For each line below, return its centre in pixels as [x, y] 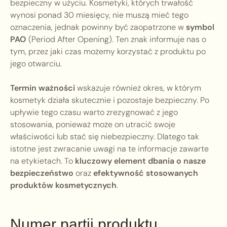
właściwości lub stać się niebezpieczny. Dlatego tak [105, 137]
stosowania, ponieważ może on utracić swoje [93, 125]
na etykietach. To [43, 161]
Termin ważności [43, 88]
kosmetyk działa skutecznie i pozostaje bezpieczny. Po [110, 100]
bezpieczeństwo [42, 173]
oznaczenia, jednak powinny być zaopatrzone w [98, 27]
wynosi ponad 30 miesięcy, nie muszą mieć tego [99, 15]
